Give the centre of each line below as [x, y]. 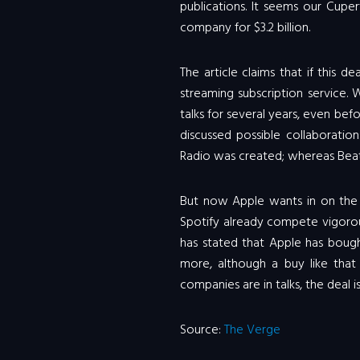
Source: [202, 330]
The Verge [252, 330]
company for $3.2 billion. [245, 28]
